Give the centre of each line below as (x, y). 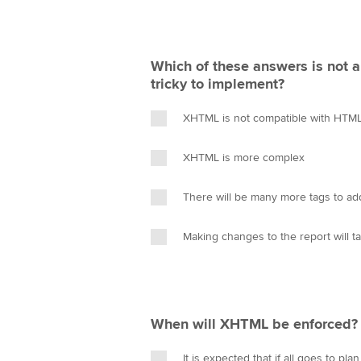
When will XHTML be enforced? (254, 324)
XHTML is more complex (244, 158)
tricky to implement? (218, 84)
